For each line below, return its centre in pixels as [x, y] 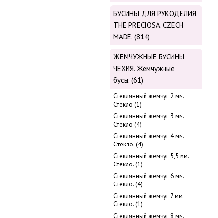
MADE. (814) [132, 37]
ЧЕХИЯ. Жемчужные [144, 69]
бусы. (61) [128, 80]
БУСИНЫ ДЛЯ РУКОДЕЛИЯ [155, 14]
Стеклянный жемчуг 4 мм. [149, 136]
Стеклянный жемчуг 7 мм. [148, 196]
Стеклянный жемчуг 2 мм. [149, 96]
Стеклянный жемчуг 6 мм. [149, 176]
